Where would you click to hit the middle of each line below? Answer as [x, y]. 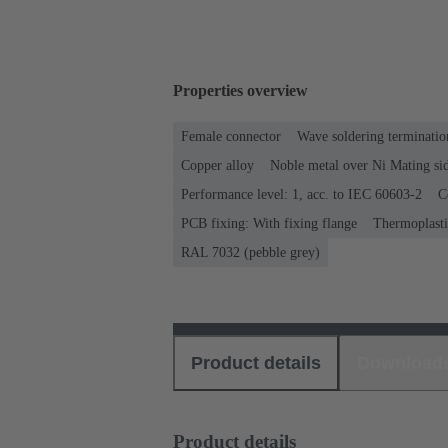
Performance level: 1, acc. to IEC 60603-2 [301, 194]
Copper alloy [217, 165]
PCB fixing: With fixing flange [269, 223]
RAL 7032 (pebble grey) [250, 252]
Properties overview [240, 91]
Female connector [231, 136]
